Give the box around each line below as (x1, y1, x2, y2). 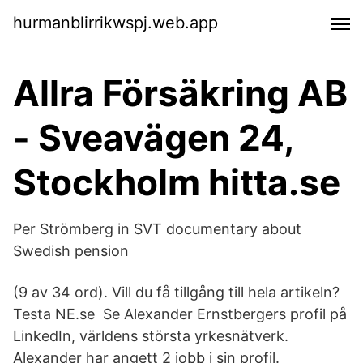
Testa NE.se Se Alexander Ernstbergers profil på (13, 305, 347, 322)
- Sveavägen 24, (13, 116, 293, 160)
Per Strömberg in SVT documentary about (13, 220, 301, 237)
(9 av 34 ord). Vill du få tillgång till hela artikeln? (13, 284, 340, 301)
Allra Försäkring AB (13, 71, 348, 115)
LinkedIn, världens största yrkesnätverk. (13, 327, 288, 344)
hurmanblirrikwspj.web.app (13, 12, 218, 32)
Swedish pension (13, 242, 129, 259)
